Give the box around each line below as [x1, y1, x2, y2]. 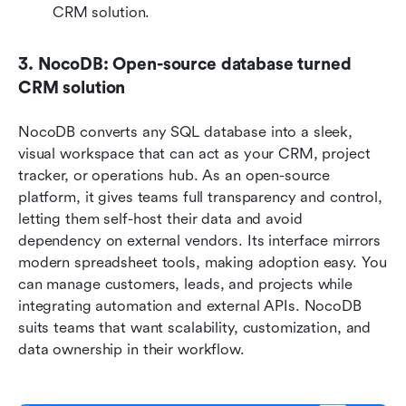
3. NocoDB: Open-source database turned [18, 54, 352, 75]
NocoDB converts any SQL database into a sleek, [18, 123, 353, 141]
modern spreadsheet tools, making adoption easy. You [18, 254, 387, 272]
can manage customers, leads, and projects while [18, 275, 353, 294]
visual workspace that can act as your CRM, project [18, 145, 371, 163]
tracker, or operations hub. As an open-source [18, 167, 331, 185]
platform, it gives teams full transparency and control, [18, 188, 382, 207]
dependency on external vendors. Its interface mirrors [18, 232, 382, 250]
